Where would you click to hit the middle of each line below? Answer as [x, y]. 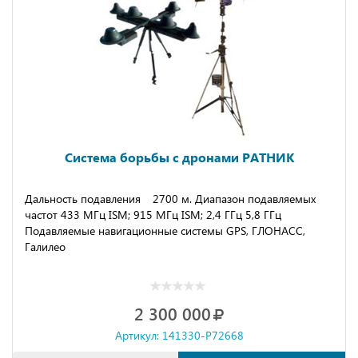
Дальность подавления [83, 199]
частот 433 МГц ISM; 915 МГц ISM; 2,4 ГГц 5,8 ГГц [153, 215]
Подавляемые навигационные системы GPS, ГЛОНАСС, [165, 231]
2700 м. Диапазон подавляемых [234, 199]
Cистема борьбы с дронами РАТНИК [179, 157]
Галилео [45, 247]
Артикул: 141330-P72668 [179, 335]
